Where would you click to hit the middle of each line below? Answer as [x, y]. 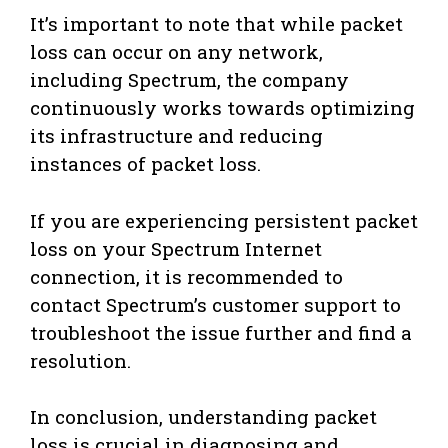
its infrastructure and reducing [176, 136]
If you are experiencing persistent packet [224, 220]
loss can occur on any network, [176, 52]
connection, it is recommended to [186, 276]
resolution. [80, 360]
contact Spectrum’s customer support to [215, 304]
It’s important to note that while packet [216, 24]
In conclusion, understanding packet [203, 417]
